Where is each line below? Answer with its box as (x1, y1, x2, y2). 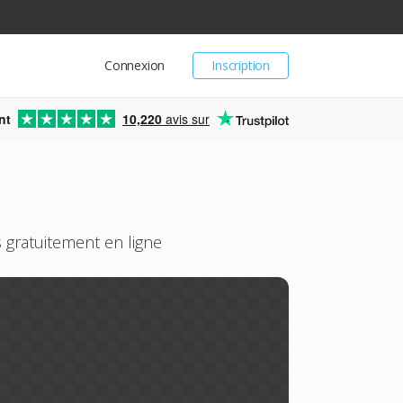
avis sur (162, 110, 210, 128)
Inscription (211, 57, 270, 74)
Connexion (103, 57, 166, 74)
